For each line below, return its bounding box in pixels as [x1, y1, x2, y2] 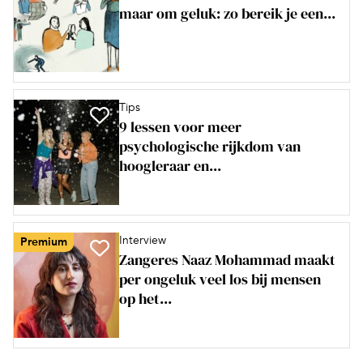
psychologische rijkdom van [119, 136, 301, 157]
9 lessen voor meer [119, 117, 241, 138]
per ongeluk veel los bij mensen [119, 269, 321, 290]
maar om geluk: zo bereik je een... [119, 3, 335, 24]
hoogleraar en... [119, 156, 221, 177]
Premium [20, 235, 67, 250]
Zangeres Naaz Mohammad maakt [119, 250, 335, 271]
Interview [119, 233, 166, 248]
